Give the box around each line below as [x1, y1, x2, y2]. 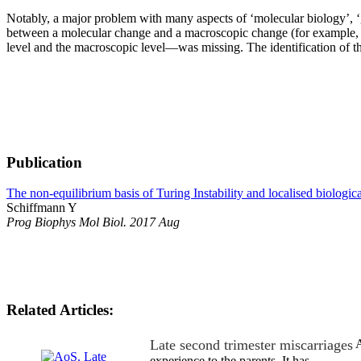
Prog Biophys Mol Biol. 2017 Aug [6, 215, 180, 230]
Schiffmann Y [6, 201, 77, 215]
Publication [6, 153, 82, 171]
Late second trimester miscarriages [150, 336, 353, 353]
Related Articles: [6, 301, 114, 318]
